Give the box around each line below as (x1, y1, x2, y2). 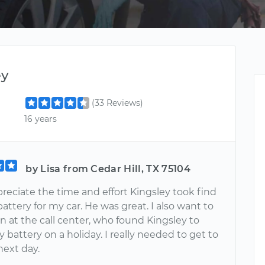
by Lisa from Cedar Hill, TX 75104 (25, 163, 190, 174)
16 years (24, 114, 57, 125)
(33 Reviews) (92, 98, 144, 108)
